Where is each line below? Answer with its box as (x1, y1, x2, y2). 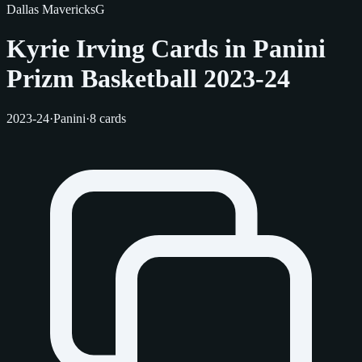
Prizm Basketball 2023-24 (6, 64, 290, 94)
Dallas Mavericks (6, 2, 95, 16)
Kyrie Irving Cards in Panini (6, 34, 326, 64)
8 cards (90, 111, 126, 125)
